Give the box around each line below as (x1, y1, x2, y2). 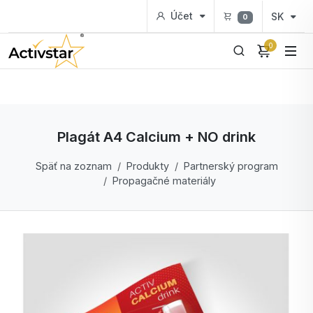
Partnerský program (183, 160, 278, 172)
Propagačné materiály (112, 175, 216, 187)
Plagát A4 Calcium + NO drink (57, 129, 256, 145)
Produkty (126, 160, 169, 172)
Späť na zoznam (35, 160, 112, 172)
